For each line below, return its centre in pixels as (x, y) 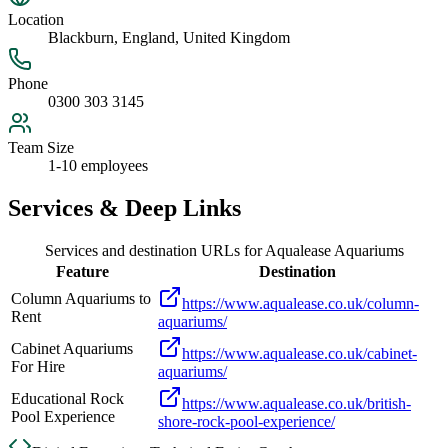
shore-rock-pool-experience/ (246, 422)
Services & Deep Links (124, 208)
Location (36, 20)
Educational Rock (67, 399)
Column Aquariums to (81, 299)
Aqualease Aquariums (334, 251)
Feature (82, 272)
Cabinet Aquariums (72, 349)
